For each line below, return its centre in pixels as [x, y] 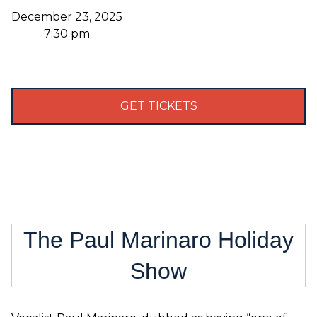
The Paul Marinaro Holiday [158, 240]
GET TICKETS [158, 106]
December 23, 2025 [67, 17]
